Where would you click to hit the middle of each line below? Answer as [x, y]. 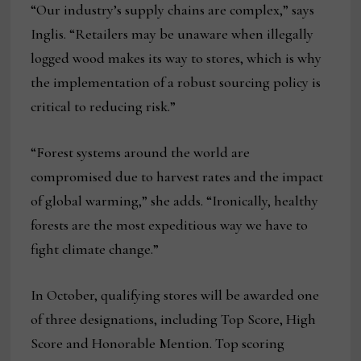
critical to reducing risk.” [104, 107]
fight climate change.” [95, 249]
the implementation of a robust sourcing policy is [176, 83]
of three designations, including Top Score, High [174, 320]
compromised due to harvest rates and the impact [177, 177]
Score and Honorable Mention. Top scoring [158, 344]
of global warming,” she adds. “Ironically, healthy [175, 201]
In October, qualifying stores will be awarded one [175, 295]
